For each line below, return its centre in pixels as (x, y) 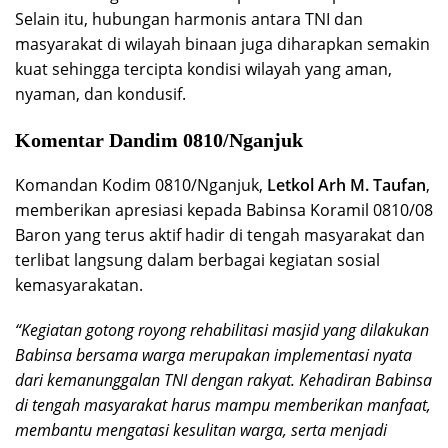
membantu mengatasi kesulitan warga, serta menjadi (201, 429)
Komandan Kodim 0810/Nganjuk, (141, 184)
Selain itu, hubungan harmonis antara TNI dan (189, 18)
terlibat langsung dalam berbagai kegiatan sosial (197, 259)
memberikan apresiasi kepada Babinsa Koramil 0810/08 (224, 209)
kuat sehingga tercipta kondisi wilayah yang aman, (203, 68)
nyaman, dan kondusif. (100, 93)
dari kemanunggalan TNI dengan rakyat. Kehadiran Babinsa (223, 379)
